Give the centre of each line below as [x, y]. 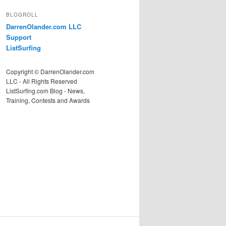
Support [19, 37]
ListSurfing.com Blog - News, [45, 90]
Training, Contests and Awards [48, 100]
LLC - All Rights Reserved [42, 81]
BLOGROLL [22, 15]
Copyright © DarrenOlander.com [50, 71]
